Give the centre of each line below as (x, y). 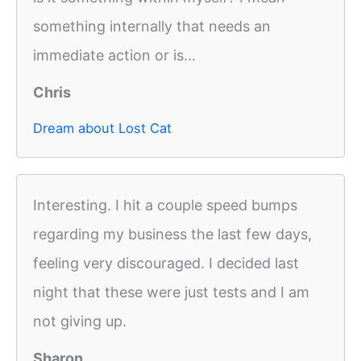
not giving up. (80, 322)
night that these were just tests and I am (171, 293)
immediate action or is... (114, 56)
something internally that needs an (152, 27)
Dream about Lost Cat (102, 129)
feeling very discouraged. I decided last (166, 263)
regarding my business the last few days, (172, 234)
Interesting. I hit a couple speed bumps (165, 205)
